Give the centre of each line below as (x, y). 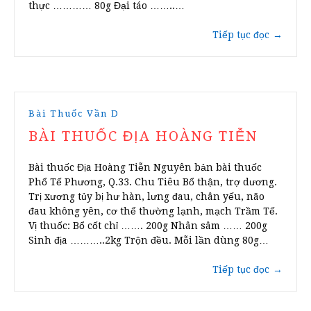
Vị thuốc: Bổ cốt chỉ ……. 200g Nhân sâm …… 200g (148, 226)
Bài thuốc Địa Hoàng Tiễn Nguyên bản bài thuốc (145, 168)
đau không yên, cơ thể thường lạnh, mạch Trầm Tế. (153, 211)
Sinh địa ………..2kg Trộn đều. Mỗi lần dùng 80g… (149, 241)
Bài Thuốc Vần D (74, 114)
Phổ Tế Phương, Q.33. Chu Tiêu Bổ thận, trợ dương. (153, 182)
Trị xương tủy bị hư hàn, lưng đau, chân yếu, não (146, 197)
